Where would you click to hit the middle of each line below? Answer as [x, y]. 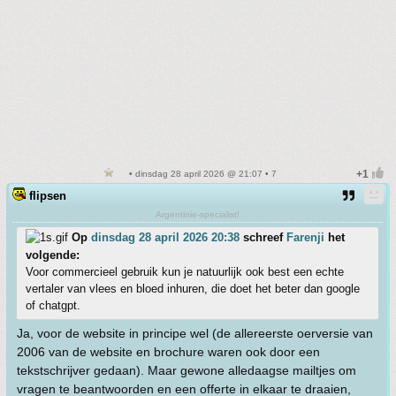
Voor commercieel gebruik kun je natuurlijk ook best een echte [185, 272]
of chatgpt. [53, 306]
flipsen [48, 196]
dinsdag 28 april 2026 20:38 [165, 238]
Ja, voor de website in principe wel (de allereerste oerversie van [195, 334]
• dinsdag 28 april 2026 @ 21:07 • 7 [202, 174]
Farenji [305, 238]
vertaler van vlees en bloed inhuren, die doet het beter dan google [193, 289]
